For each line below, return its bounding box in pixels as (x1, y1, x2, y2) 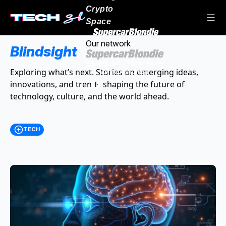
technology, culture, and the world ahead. (10, 91, 169, 102)
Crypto (86, 4, 114, 13)
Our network (86, 38, 131, 48)
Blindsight (10, 43, 77, 60)
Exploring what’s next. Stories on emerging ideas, (10, 67, 198, 78)
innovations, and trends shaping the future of (10, 79, 185, 90)
